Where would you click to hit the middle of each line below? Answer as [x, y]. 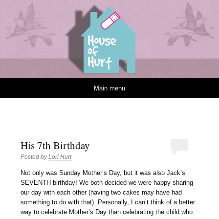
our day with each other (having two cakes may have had [101, 193]
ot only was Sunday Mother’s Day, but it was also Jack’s [105, 173]
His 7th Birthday [55, 145]
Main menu [109, 88]
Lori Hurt [60, 157]
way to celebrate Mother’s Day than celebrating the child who [107, 212]
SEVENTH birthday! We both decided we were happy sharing [107, 183]
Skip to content [35, 88]
